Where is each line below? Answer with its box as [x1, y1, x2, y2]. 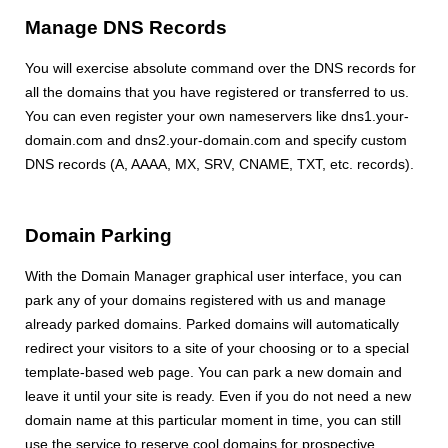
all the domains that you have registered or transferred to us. [25, 84, 409, 101]
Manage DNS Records [25, 17, 227, 39]
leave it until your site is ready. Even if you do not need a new [25, 388, 411, 405]
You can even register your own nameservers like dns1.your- [25, 108, 409, 125]
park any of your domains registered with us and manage [25, 292, 386, 309]
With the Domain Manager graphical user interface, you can [25, 268, 402, 285]
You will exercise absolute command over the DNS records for [25, 60, 416, 77]
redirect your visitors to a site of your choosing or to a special [25, 340, 409, 357]
